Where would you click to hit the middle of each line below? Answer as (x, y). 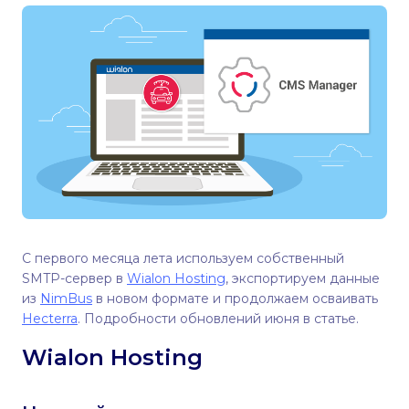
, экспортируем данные (303, 278)
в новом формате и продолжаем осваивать (235, 298)
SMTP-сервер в (74, 278)
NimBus (66, 298)
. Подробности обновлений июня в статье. (218, 318)
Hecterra (50, 318)
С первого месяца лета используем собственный (183, 258)
